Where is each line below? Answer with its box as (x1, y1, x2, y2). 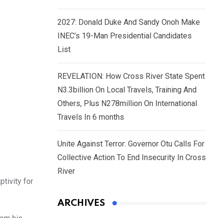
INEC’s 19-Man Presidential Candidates (57, 31, 192, 41)
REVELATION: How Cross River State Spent (57, 72, 205, 81)
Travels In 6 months (57, 112, 124, 122)
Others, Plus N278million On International (57, 99, 197, 109)
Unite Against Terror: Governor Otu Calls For (57, 139, 204, 149)
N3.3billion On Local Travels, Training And (57, 85, 197, 95)
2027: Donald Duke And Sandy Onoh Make (57, 18, 200, 27)
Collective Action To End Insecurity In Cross (57, 153, 206, 163)
